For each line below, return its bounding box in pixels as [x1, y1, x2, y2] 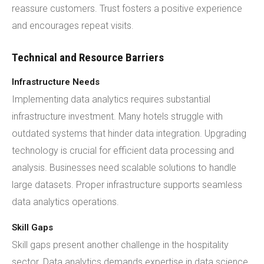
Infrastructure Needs [12, 77, 100, 87]
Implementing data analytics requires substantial [12, 94, 210, 105]
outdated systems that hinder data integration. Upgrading [12, 128, 246, 139]
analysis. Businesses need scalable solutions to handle [12, 162, 236, 173]
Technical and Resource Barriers [12, 51, 164, 64]
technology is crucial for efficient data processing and [12, 145, 234, 156]
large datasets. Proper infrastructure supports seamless [12, 179, 242, 190]
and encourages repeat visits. [12, 20, 134, 31]
